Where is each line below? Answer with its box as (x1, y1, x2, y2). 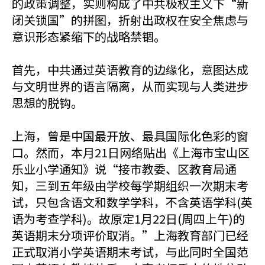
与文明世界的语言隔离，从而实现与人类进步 (12, 77, 248, 95)
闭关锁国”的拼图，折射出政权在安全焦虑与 (12, 11, 248, 28)
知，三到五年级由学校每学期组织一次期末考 (12, 177, 248, 194)
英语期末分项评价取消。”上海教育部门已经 (12, 227, 248, 244)
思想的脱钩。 (12, 94, 83, 111)
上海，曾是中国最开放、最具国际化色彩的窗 (12, 127, 248, 144)
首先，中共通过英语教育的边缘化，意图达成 (12, 61, 248, 78)
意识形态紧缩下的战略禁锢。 (12, 28, 166, 45)
